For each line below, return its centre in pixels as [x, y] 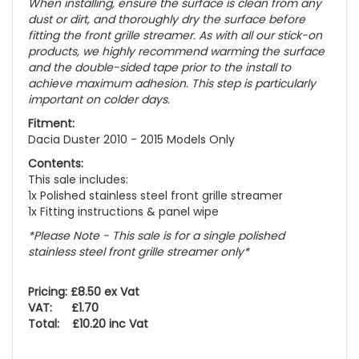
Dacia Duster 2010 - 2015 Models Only [131, 140]
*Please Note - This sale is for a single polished [156, 236]
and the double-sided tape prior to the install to [159, 68]
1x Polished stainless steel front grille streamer [155, 196]
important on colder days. [99, 100]
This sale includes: [78, 180]
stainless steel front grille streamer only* [139, 252]
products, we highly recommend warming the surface [176, 52]
